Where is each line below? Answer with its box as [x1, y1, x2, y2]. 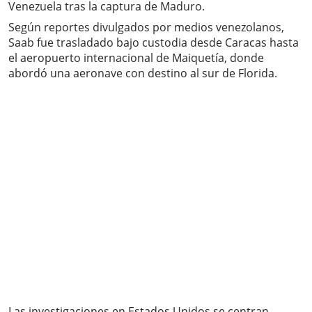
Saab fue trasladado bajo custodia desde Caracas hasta [8, 35, 299, 51]
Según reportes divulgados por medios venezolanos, [8, 19, 284, 36]
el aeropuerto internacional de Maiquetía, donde [8, 50, 264, 66]
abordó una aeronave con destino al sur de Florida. [8, 65, 277, 81]
